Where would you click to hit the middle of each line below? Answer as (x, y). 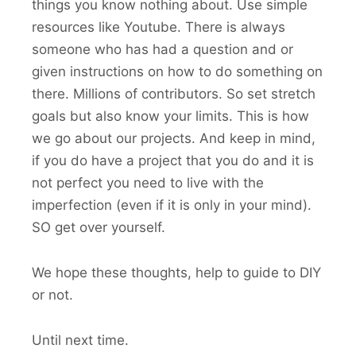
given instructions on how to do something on (177, 71)
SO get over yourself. (99, 227)
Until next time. (80, 340)
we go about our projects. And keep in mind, (174, 138)
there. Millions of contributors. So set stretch (174, 93)
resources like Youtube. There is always (159, 27)
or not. (52, 294)
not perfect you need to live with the (148, 182)
